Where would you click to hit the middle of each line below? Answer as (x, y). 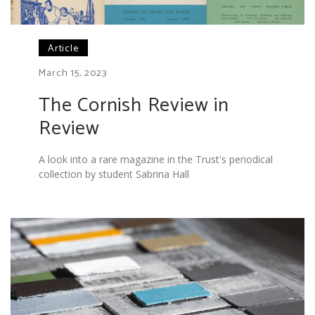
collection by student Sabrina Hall (114, 174)
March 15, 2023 (73, 73)
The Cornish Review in (134, 105)
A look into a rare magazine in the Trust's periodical (156, 159)
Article (63, 49)
